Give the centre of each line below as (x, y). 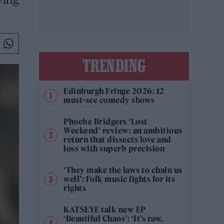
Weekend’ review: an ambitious (123, 131)
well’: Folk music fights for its (119, 179)
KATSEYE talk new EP (105, 210)
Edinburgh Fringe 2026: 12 (114, 91)
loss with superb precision (114, 149)
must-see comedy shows (109, 100)
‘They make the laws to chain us (123, 170)
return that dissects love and (117, 140)
